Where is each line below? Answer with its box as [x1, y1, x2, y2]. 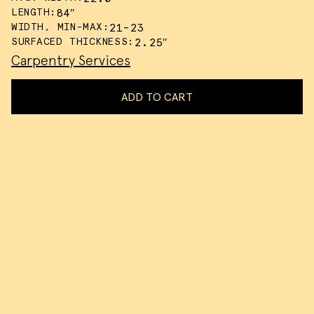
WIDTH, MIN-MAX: [11, 21, 109, 32]
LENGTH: [11, 6, 56, 18]
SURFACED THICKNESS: [11, 36, 134, 47]
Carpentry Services [11, 52, 130, 69]
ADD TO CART [121, 90, 193, 104]
